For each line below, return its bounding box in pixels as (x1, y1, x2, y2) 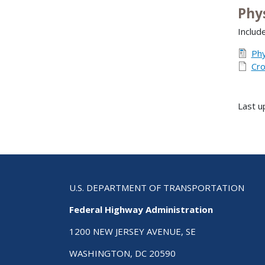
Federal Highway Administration (69, 203, 213, 215)
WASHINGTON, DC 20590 (69, 247, 176, 259)
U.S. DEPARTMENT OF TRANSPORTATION (69, 181, 244, 193)
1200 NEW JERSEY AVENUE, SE (69, 225, 196, 237)
